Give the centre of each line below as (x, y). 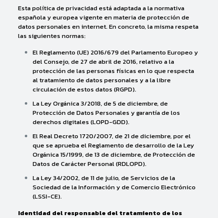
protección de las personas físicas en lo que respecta (113, 71)
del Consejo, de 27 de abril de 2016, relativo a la (103, 62)
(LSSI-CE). (47, 196)
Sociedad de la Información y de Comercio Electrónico (114, 187)
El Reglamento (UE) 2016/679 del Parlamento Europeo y (115, 52)
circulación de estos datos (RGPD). (84, 89)
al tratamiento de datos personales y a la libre (101, 80)
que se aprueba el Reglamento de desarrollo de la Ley (113, 145)
